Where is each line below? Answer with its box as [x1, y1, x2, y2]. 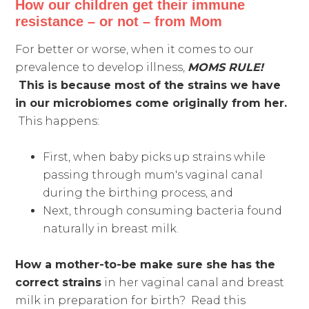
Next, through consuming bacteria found [43, 203, 283, 217]
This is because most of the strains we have [19, 78, 281, 92]
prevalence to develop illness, [15, 60, 188, 74]
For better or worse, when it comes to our [15, 42, 255, 56]
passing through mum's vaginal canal [43, 168, 263, 181]
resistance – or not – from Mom [15, 13, 223, 29]
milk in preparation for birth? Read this [15, 293, 246, 307]
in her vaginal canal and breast [101, 275, 285, 289]
